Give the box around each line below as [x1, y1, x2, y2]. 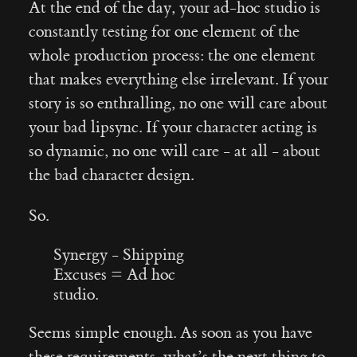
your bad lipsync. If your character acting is [28, 117, 317, 138]
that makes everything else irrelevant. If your [28, 69, 328, 90]
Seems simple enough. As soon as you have [28, 323, 312, 343]
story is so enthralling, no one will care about [28, 93, 328, 114]
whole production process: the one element [28, 45, 316, 66]
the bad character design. [28, 165, 194, 186]
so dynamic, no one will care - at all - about [28, 141, 320, 162]
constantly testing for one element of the [28, 22, 300, 42]
